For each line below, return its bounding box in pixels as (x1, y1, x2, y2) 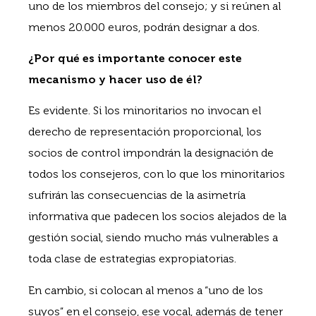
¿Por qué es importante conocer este (28, 51, 242, 65)
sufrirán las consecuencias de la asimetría (28, 188, 245, 202)
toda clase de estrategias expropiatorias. (28, 252, 236, 266)
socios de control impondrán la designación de (28, 146, 274, 160)
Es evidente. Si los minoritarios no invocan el (28, 104, 261, 118)
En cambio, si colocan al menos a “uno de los (28, 283, 263, 297)
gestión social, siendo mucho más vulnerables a (28, 231, 278, 245)
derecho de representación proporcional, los (28, 125, 262, 139)
